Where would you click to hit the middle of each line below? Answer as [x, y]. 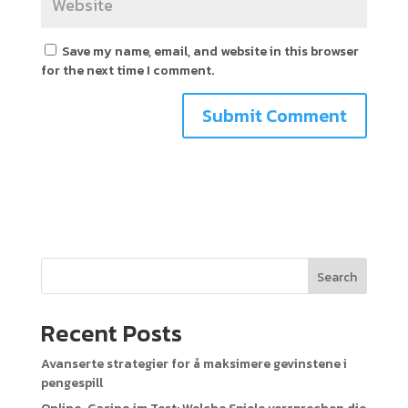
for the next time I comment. [127, 70]
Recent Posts [111, 332]
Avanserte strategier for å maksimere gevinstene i [194, 363]
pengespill [71, 382]
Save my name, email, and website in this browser [210, 51]
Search [337, 277]
